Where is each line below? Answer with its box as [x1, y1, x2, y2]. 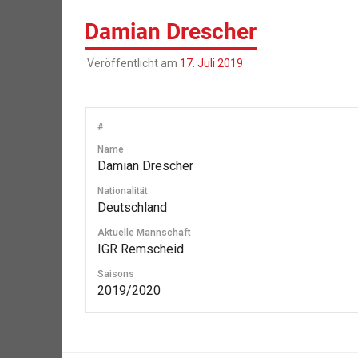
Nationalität [97, 185, 148, 197]
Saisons [97, 268, 134, 280]
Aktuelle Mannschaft [97, 226, 191, 238]
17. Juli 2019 [179, 56, 243, 70]
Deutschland [97, 199, 167, 215]
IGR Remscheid [97, 241, 184, 257]
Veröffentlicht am [86, 56, 180, 70]
